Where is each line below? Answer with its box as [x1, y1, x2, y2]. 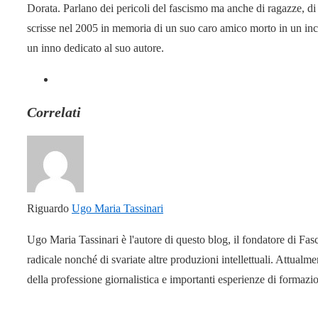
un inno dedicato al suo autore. [27, 41, 164, 54]
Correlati [27, 104, 81, 120]
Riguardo [27, 202, 72, 214]
